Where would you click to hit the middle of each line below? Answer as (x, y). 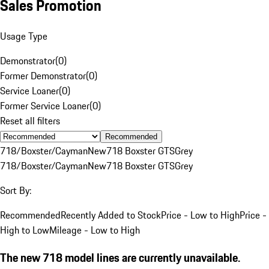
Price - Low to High (200, 215)
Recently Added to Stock (111, 215)
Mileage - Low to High (95, 230)
